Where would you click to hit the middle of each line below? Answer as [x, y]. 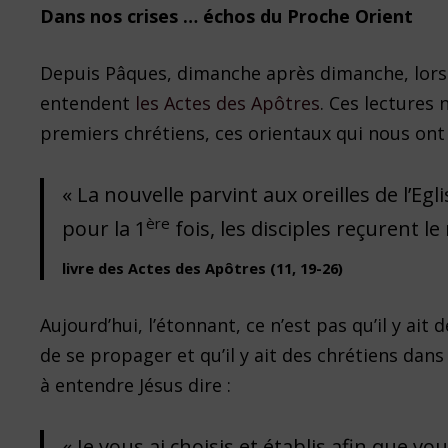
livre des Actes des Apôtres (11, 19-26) [203, 268]
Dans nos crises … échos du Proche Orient [227, 16]
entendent [88, 103]
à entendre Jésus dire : [136, 385]
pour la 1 [104, 229]
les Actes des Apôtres [228, 103]
